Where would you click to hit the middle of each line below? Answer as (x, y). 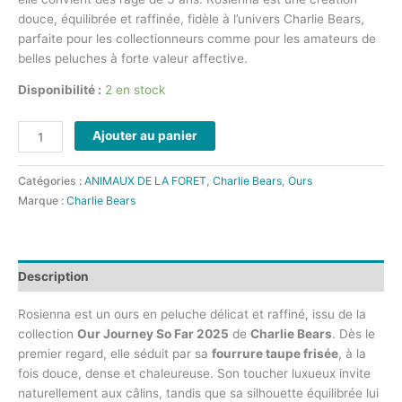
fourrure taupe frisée (275, 354)
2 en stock (135, 90)
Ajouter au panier (145, 136)
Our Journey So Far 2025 (153, 334)
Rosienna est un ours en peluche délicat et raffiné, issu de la (192, 315)
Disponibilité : (60, 90)
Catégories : (51, 181)
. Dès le (354, 334)
